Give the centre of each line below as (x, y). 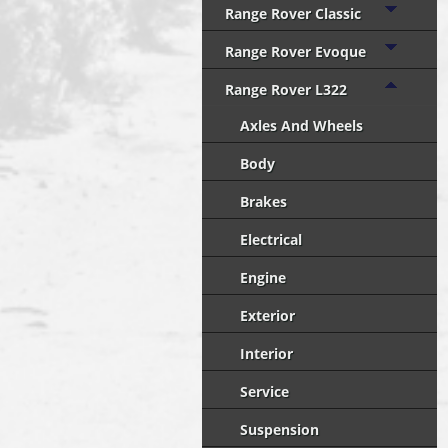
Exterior (267, 315)
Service (264, 391)
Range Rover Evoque (295, 51)
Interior (266, 353)
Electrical (271, 239)
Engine (263, 277)
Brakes (263, 201)
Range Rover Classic (293, 13)
